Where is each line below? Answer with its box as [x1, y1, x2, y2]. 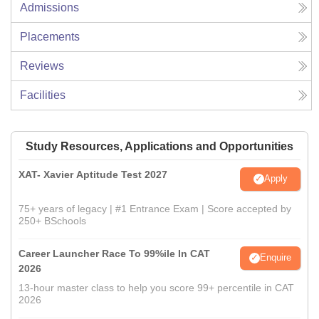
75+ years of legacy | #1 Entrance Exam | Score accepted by [19, 202, 291, 214]
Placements [20, 30, 80, 43]
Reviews [20, 59, 64, 72]
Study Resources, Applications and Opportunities [26, 140, 293, 152]
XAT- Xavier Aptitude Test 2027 [19, 168, 167, 180]
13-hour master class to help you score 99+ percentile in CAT [19, 281, 294, 293]
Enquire [260, 252, 291, 263]
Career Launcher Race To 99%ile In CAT [19, 247, 210, 259]
